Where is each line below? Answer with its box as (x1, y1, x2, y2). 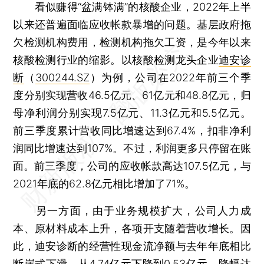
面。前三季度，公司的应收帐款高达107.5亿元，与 (13, 159, 251, 172)
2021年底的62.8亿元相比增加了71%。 (13, 177, 196, 190)
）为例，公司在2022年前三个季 (90, 71, 251, 84)
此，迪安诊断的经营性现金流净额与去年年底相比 (13, 239, 251, 252)
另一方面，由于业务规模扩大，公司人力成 (13, 204, 251, 217)
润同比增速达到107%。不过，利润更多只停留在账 (13, 141, 251, 154)
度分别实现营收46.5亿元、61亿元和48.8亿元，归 (13, 88, 251, 101)
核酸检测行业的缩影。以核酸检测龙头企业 (13, 53, 219, 66)
